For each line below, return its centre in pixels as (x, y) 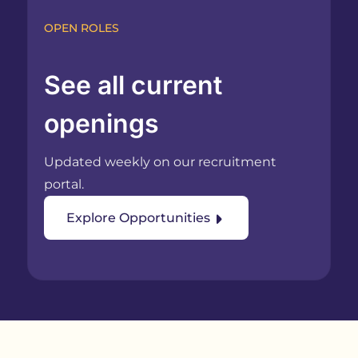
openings (101, 124)
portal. (64, 185)
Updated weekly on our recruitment (160, 162)
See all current (133, 86)
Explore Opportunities (138, 218)
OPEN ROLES (81, 28)
